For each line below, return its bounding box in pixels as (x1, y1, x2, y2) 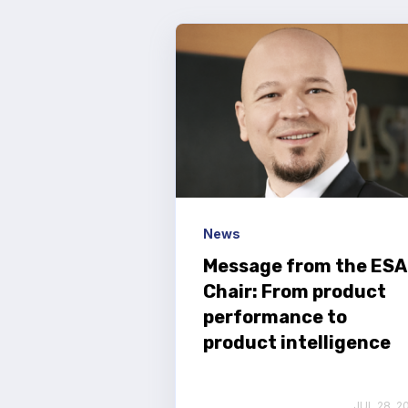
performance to (203, 305, 347, 328)
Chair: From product (203, 280, 386, 302)
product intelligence (203, 331, 391, 353)
